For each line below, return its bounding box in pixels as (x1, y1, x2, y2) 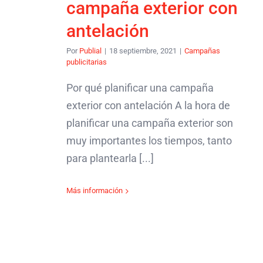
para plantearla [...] (66, 152, 154, 165)
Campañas (184, 46, 220, 56)
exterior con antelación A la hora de (66, 99, 230, 112)
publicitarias (66, 58, 107, 67)
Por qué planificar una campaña (66, 82, 214, 95)
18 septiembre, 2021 (109, 46, 177, 56)
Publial (79, 46, 102, 56)
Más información (66, 186, 123, 195)
